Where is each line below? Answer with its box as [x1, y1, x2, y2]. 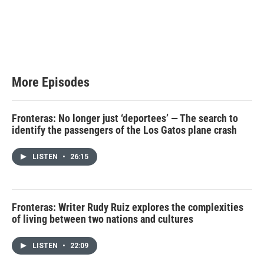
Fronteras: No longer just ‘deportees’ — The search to [12, 111, 238, 124]
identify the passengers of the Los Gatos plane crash [12, 123, 237, 136]
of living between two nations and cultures [12, 212, 193, 225]
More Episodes [12, 74, 90, 90]
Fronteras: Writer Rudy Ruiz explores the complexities [12, 200, 243, 213]
